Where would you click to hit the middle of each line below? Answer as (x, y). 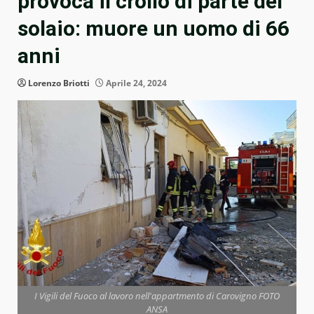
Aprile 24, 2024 (135, 83)
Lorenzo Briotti (59, 83)
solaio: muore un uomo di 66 (153, 29)
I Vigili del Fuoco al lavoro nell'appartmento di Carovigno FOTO (157, 296)
